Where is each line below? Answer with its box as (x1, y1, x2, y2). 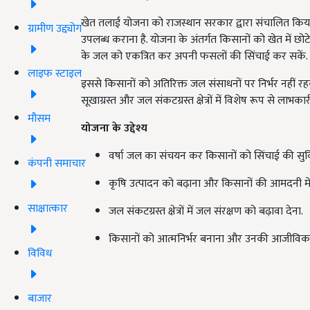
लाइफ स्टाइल (28, 64, 82, 83)
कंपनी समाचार (28, 154, 86, 173)
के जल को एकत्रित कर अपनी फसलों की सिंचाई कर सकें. (81, 46, 308, 66)
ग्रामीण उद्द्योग (28, 19, 82, 38)
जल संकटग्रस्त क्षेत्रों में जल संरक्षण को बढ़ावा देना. (109, 201, 303, 221)
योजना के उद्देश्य (81, 118, 147, 138)
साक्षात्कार (28, 199, 68, 218)
